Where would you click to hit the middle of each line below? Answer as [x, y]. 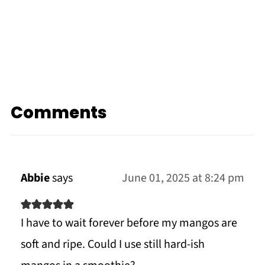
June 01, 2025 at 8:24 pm [183, 178]
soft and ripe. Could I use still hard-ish [112, 245]
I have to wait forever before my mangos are [129, 223]
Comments [59, 113]
